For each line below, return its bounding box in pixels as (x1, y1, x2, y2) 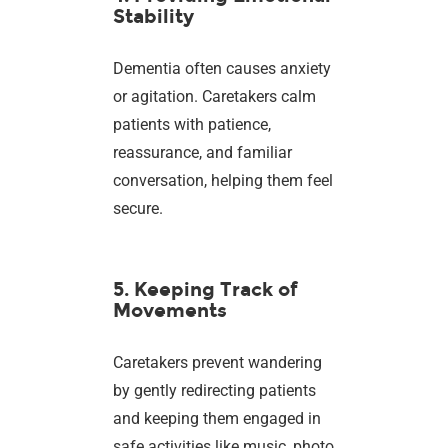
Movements (113, 299, 228, 323)
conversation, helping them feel (113, 171, 334, 191)
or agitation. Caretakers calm (113, 87, 317, 107)
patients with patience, (113, 115, 272, 135)
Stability (113, 5, 195, 29)
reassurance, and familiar (113, 143, 293, 163)
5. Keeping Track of (113, 278, 299, 302)
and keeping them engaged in (113, 409, 322, 429)
